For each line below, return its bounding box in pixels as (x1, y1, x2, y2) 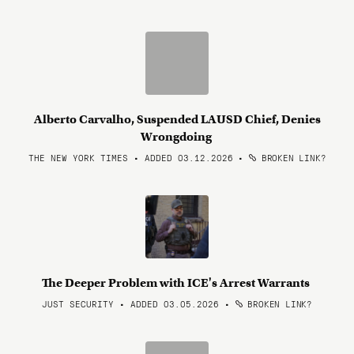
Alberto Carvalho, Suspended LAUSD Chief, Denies (33, 112, 321, 126)
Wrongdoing (140, 130, 214, 144)
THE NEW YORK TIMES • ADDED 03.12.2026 (28, 151, 233, 164)
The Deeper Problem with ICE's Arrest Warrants (42, 276, 312, 290)
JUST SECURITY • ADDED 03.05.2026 (42, 297, 220, 310)
